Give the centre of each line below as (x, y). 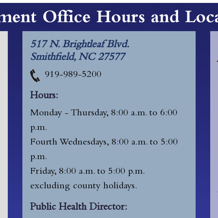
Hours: (44, 96)
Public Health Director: (79, 208)
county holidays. (105, 187)
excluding (52, 187)
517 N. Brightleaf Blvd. (80, 45)
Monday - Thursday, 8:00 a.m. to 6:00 (104, 114)
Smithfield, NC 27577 (78, 58)
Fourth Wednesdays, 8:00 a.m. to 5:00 (104, 143)
